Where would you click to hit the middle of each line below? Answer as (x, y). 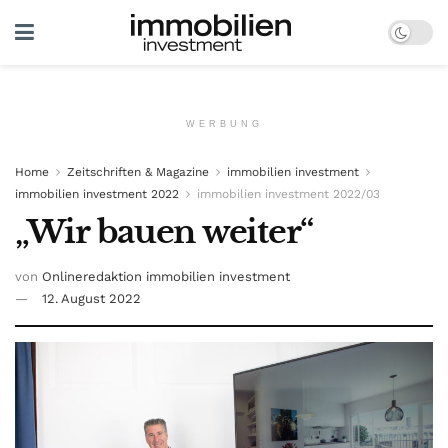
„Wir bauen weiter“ (164, 232)
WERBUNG (224, 124)
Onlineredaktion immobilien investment (166, 276)
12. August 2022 (91, 298)
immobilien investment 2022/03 (288, 194)
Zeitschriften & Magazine (138, 172)
